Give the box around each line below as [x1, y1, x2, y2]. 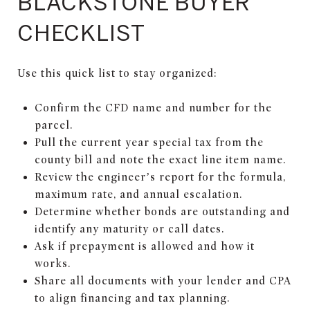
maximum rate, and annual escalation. [34, 188, 242, 201]
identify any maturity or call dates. [34, 222, 224, 235]
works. [34, 257, 71, 270]
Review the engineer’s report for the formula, [34, 170, 286, 183]
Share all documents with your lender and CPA [34, 274, 291, 287]
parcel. [34, 118, 73, 131]
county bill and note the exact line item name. [34, 153, 286, 166]
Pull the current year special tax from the [34, 136, 264, 149]
